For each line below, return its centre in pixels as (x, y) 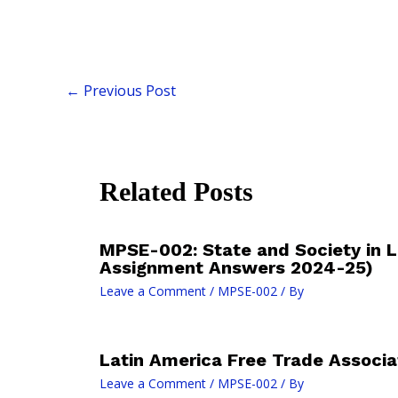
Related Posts (176, 192)
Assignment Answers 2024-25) (236, 268)
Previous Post (128, 90)
